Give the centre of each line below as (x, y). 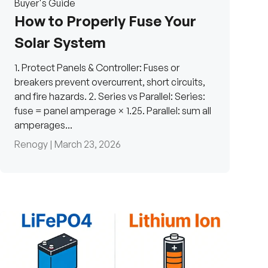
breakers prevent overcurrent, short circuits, (110, 82)
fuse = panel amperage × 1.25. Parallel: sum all (113, 111)
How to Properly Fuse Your (105, 21)
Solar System (60, 43)
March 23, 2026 (88, 144)
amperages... (43, 125)
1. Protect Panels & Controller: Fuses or (97, 68)
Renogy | (34, 144)
